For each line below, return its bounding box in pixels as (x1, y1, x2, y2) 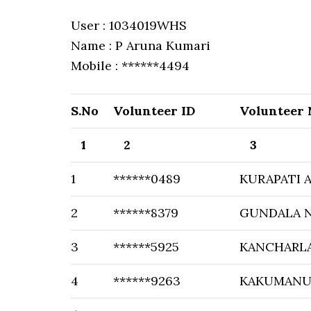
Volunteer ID (113, 103, 195, 119)
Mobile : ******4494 (71, 58, 190, 74)
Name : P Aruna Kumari (71, 37, 210, 53)
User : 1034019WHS (71, 17, 187, 33)
